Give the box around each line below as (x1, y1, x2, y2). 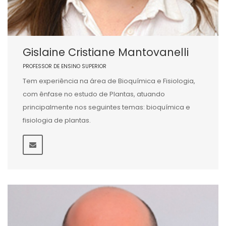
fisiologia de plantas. (23, 116, 91, 125)
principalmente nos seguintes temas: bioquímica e (23, 102, 190, 112)
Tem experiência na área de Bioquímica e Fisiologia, (23, 76, 195, 86)
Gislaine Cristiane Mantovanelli (23, 45, 189, 60)
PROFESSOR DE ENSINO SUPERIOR (23, 63, 106, 70)
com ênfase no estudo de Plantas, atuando (23, 89, 165, 99)
